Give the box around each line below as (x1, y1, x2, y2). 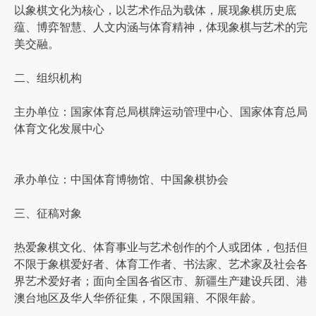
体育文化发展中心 (14, 123, 104, 135)
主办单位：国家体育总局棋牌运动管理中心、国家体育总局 (14, 106, 308, 118)
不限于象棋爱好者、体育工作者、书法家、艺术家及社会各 (14, 258, 308, 270)
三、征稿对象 (14, 207, 82, 219)
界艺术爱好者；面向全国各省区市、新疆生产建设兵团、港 (14, 275, 308, 287)
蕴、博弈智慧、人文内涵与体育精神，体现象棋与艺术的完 (14, 21, 308, 33)
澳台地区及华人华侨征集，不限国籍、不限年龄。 (14, 292, 262, 304)
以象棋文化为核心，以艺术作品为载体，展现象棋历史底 (14, 4, 296, 16)
